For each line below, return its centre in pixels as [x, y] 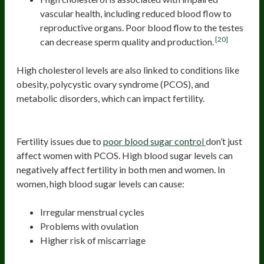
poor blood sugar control [154, 141]
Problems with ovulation [89, 226]
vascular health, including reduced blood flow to [136, 14]
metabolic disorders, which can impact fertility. [111, 98]
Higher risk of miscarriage [93, 240]
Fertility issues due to [60, 141]
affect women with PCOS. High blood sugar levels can [125, 156]
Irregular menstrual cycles [92, 212]
